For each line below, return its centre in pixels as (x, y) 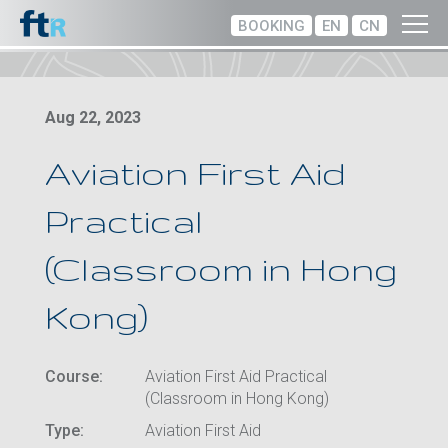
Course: (74, 376)
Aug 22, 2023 (93, 117)
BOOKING (271, 26)
